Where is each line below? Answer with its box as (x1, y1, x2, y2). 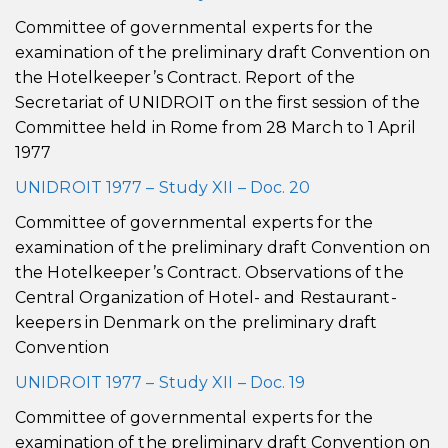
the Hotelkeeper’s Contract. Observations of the (15, 263, 404, 282)
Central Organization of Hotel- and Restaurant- (15, 288, 397, 307)
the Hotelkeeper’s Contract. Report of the (15, 68, 356, 87)
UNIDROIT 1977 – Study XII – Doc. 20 (15, 178, 311, 197)
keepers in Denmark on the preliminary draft (15, 313, 378, 332)
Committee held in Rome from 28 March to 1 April (15, 118, 416, 137)
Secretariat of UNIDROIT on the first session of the (15, 93, 421, 112)
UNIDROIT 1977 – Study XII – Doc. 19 (15, 373, 306, 392)
